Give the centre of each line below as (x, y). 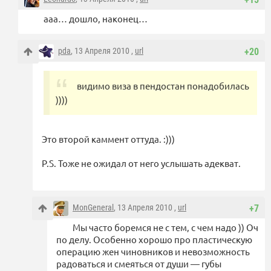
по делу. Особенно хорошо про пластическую (154, 240)
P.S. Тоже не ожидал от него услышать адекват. (141, 163)
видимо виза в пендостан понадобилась (163, 86)
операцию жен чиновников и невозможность (153, 252)
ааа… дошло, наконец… (96, 19)
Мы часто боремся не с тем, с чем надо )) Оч (165, 227)
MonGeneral (93, 208)
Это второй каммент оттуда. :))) (108, 139)
